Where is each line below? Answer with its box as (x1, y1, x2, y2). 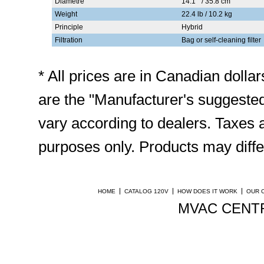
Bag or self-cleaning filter (181, 36, 261, 44)
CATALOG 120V (124, 188, 169, 194)
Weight (54, 10, 77, 18)
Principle (54, 23, 83, 31)
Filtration (54, 36, 82, 44)
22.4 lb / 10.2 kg (181, 10, 232, 18)
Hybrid (181, 23, 203, 31)
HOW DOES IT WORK (177, 188, 237, 194)
